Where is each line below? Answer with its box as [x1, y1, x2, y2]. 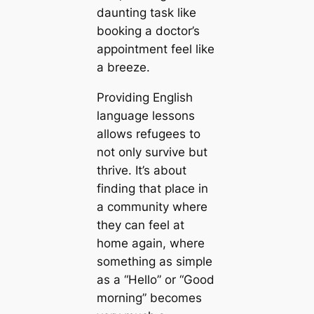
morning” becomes [96, 290, 202, 305]
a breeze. [96, 60, 150, 74]
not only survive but [96, 144, 207, 159]
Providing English [96, 90, 193, 104]
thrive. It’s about [96, 163, 186, 177]
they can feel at [96, 217, 184, 232]
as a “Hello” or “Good [96, 272, 214, 287]
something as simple [96, 254, 212, 268]
